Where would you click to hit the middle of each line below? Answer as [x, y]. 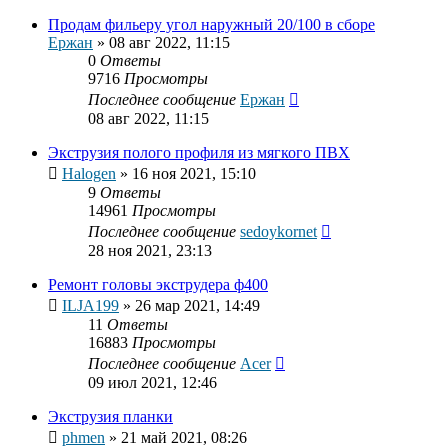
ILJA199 [90, 306]
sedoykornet [278, 232]
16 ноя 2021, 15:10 [194, 174]
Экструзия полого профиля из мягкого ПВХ [199, 153]
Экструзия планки [110, 417]
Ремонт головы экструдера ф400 [158, 285]
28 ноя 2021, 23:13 [150, 251]
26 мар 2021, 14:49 [197, 306]
